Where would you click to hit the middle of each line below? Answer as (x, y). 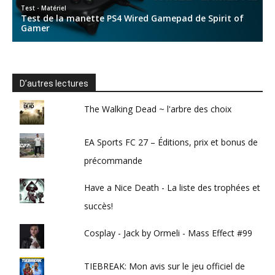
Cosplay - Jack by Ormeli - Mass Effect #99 (168, 233)
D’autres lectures (54, 83)
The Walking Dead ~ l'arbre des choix (158, 109)
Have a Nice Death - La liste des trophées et (172, 188)
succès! (99, 206)
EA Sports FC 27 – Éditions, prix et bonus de (171, 142)
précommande (114, 161)
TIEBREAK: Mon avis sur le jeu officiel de (165, 266)
